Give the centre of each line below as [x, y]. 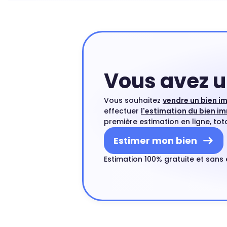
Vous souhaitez [133, 100]
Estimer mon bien [155, 141]
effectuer [122, 111]
